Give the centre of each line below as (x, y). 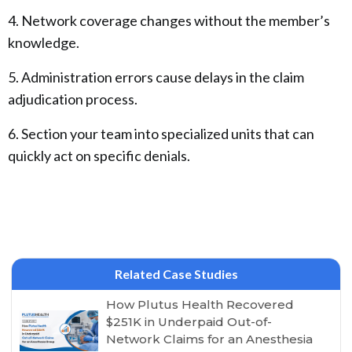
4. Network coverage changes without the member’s (169, 20)
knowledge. (44, 42)
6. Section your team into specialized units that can (161, 134)
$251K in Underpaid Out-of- (189, 322)
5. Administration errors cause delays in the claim (156, 77)
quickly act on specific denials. (100, 156)
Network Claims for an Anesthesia (210, 339)
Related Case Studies (176, 274)
